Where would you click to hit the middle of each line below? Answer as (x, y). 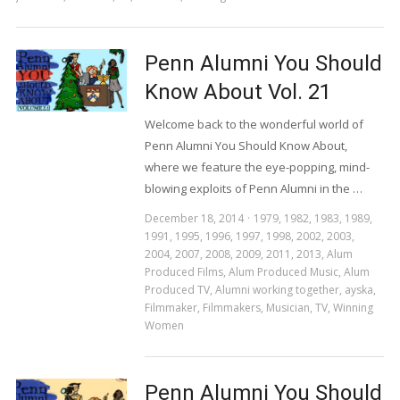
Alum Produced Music (283, 271)
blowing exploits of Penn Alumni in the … (253, 188)
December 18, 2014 (194, 218)
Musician (287, 307)
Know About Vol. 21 (237, 92)
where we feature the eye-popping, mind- (257, 167)
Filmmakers (231, 307)
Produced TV (177, 289)
